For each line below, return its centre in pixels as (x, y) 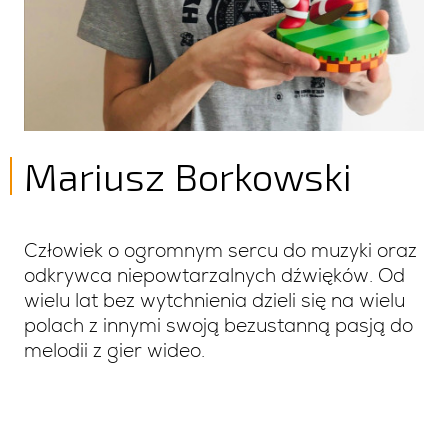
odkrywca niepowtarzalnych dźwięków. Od (214, 275)
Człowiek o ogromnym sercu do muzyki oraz (220, 250)
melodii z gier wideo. (114, 350)
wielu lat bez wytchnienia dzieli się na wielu (214, 300)
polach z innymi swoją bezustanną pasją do (218, 325)
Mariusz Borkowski (188, 175)
